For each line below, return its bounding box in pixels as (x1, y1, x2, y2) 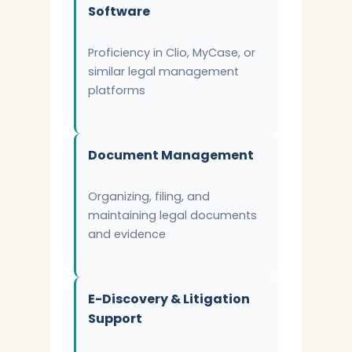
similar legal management (88, 64, 239, 79)
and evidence (88, 226, 166, 242)
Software (88, 2, 150, 20)
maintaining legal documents (88, 207, 257, 223)
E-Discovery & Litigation (88, 290, 250, 308)
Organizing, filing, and (88, 189, 210, 204)
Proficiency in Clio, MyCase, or (88, 45, 255, 60)
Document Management (88, 146, 254, 164)
